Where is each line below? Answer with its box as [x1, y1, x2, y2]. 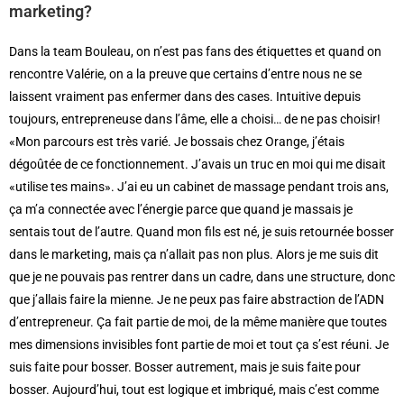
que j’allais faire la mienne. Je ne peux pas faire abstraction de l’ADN [9, 291, 384, 307]
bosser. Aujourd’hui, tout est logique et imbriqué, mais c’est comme [9, 381, 379, 397]
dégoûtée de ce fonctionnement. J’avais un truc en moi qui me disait [9, 156, 386, 171]
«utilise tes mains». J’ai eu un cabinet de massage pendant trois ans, [9, 179, 389, 194]
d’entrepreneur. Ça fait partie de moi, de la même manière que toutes [9, 314, 387, 329]
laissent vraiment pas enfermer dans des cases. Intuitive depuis [9, 88, 361, 104]
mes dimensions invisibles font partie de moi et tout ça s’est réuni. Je [9, 336, 389, 352]
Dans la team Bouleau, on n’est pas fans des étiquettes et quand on [9, 43, 381, 59]
